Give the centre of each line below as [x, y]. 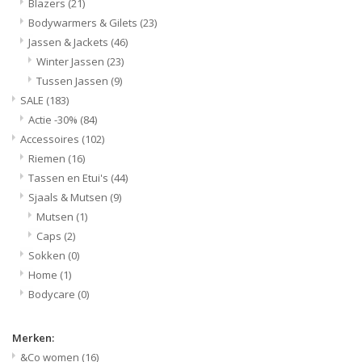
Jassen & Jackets [69, 42]
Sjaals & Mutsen [69, 197]
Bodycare [53, 294]
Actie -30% [54, 119]
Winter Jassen [72, 61]
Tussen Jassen [74, 80]
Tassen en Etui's [69, 177]
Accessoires [51, 139]
